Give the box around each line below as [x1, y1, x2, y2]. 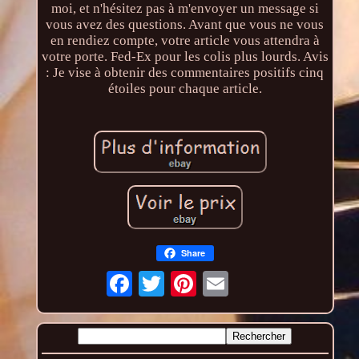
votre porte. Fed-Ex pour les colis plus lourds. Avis [41, 49, 329, 65]
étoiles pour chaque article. [107, 81, 262, 97]
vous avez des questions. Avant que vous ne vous [46, 17, 325, 33]
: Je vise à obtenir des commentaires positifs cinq [46, 65, 325, 81]
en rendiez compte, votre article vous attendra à [50, 33, 320, 49]
